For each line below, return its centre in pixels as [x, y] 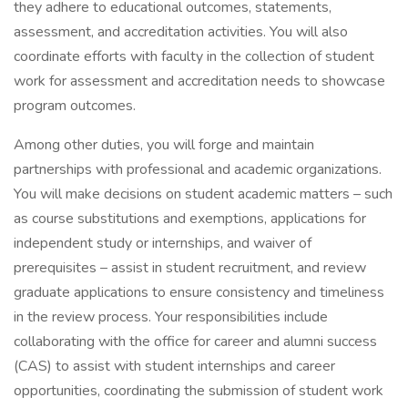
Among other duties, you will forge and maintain [164, 145]
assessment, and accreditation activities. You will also [181, 32]
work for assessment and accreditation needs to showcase [199, 81]
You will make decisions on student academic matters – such [203, 194]
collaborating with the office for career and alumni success [195, 342]
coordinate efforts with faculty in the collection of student [194, 56]
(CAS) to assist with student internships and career [174, 366]
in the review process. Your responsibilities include [171, 317]
